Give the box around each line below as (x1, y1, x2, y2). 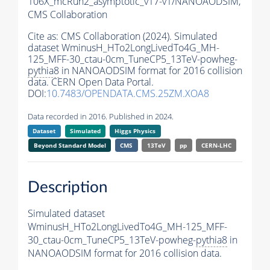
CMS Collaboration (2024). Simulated (61, 30, 218, 43)
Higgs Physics (115, 127, 156, 136)
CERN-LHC (201, 141, 231, 150)
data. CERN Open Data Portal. (28, 75, 154, 89)
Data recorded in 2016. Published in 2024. (28, 111, 174, 122)
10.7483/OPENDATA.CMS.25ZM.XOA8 (46, 87, 209, 101)
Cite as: (28, 30, 61, 43)
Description (28, 179, 108, 195)
